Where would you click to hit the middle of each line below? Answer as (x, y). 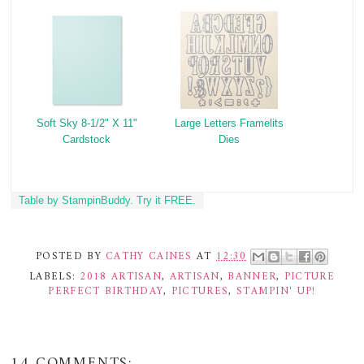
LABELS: (55, 277)
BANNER (252, 277)
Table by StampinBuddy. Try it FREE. (108, 200)
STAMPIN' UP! (276, 292)
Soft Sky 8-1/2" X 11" (87, 123)
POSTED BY (71, 256)
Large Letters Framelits (229, 123)
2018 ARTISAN (121, 277)
